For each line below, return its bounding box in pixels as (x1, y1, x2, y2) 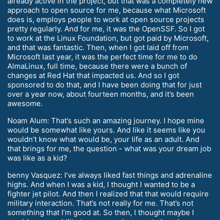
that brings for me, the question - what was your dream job (7, 143, 211, 153)
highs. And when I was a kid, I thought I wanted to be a (7, 179, 195, 189)
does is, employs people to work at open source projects (7, 14, 204, 24)
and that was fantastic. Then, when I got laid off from (7, 42, 189, 52)
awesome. (7, 98, 43, 108)
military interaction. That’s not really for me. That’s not (7, 198, 193, 208)
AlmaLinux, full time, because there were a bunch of (7, 61, 187, 71)
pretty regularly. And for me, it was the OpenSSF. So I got (7, 24, 205, 33)
